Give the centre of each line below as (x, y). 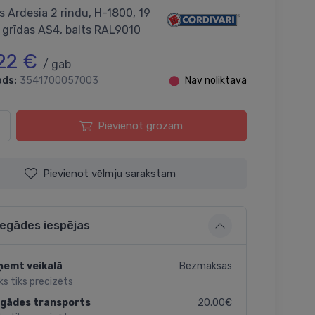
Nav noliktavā (216, 80)
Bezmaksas (205, 266)
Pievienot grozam (141, 126)
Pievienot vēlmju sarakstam (110, 173)
